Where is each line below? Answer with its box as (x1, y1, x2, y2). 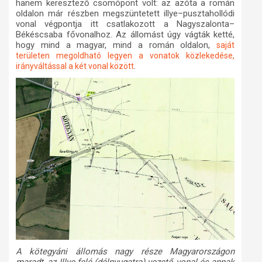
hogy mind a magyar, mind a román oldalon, (16, 39, 216, 50)
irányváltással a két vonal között (16, 61, 134, 71)
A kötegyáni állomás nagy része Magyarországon (16, 246, 235, 257)
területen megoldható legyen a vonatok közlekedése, (16, 50, 235, 60)
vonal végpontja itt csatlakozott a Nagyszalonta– (16, 18, 235, 29)
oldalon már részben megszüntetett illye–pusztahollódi (16, 8, 235, 19)
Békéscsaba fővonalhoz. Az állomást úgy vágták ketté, (16, 29, 235, 40)
